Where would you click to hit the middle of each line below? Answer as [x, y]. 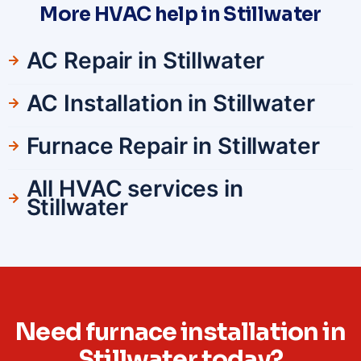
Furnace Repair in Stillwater [173, 145]
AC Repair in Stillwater [145, 60]
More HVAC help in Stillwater [180, 14]
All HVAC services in [135, 188]
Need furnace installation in [180, 332]
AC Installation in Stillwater [170, 103]
